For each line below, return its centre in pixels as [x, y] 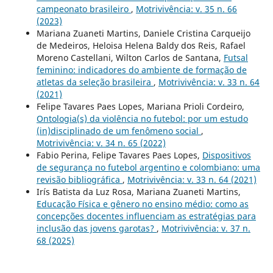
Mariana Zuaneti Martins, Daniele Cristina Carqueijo [143, 33]
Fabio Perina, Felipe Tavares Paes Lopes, [119, 155]
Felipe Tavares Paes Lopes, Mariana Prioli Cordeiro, [140, 106]
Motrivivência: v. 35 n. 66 [186, 9]
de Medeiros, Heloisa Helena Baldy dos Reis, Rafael [141, 45]
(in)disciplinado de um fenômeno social [119, 130]
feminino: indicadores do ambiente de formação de [141, 69]
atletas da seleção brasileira [95, 82]
